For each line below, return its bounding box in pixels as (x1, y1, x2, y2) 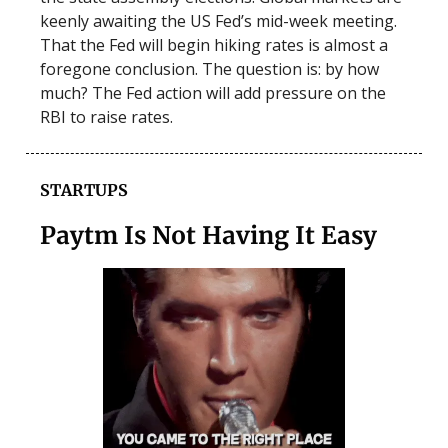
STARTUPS (40, 179, 128, 200)
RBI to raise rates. (40, 105, 177, 128)
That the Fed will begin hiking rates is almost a (40, 33, 388, 56)
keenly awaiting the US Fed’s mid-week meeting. (40, 9, 397, 32)
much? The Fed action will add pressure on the (40, 81, 386, 104)
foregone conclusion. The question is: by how (40, 57, 379, 80)
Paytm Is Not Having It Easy (40, 219, 377, 251)
